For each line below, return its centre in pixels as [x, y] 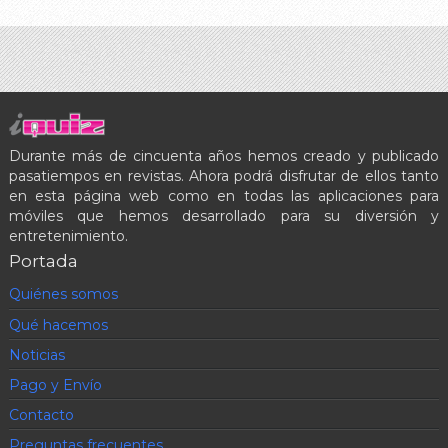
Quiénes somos [63, 294]
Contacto [41, 415]
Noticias [36, 355]
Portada [43, 261]
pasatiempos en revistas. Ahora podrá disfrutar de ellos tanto [224, 176]
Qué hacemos [58, 325]
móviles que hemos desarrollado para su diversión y [224, 216]
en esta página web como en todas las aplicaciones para [224, 196]
